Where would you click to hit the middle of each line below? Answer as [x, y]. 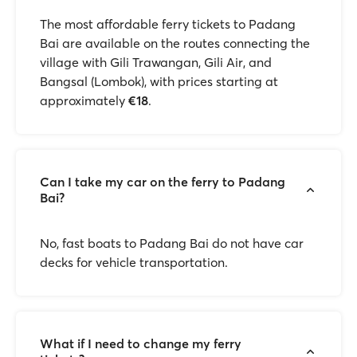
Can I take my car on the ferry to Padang [163, 182]
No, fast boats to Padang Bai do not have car [172, 243]
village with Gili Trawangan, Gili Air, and [156, 62]
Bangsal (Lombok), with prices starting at [159, 81]
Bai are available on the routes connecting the [175, 43]
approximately [84, 100]
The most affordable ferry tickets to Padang [168, 24]
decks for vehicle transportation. [134, 262]
